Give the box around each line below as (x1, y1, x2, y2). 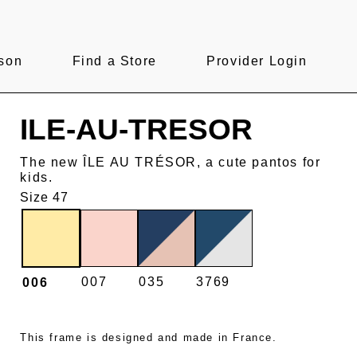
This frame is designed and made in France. (20, 331, 277, 344)
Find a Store (72, 54, 157, 69)
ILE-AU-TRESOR (20, 113, 253, 146)
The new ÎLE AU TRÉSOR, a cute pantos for (20, 155, 321, 169)
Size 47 (20, 190, 69, 204)
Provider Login (206, 54, 308, 69)
